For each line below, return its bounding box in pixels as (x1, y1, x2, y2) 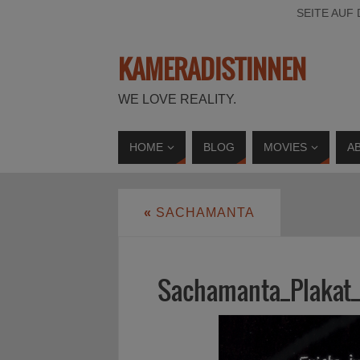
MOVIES (264, 141, 307, 153)
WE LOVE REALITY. (118, 92, 236, 106)
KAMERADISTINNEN (118, 56, 306, 86)
